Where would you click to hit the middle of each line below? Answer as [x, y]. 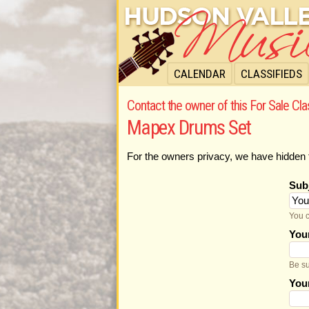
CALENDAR [200, 74]
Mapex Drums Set [189, 127]
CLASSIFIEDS [271, 74]
